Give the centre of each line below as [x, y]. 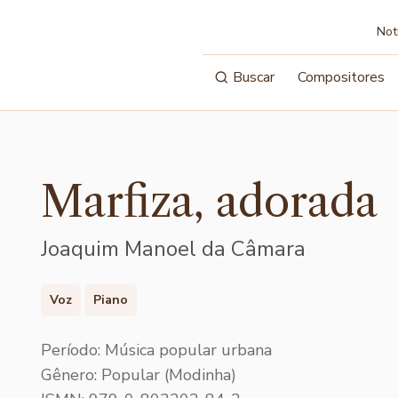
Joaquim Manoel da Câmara [173, 249]
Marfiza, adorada [209, 201]
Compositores [342, 77]
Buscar [254, 77]
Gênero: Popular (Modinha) [139, 374]
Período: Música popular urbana [156, 350]
